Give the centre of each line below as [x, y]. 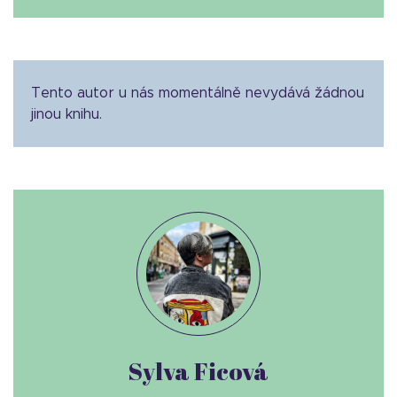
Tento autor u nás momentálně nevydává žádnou [198, 93]
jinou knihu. [66, 115]
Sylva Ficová [198, 371]
